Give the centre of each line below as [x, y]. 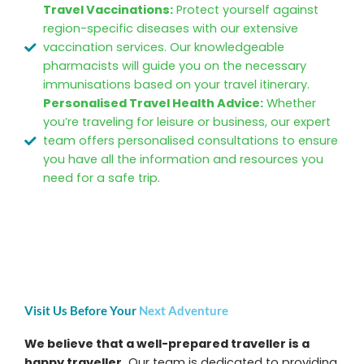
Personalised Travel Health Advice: [154, 104]
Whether [290, 104]
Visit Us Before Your [82, 311]
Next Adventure [184, 311]
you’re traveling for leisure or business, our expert [187, 122]
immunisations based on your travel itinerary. [177, 85]
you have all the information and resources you [184, 160]
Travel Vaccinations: [108, 10]
